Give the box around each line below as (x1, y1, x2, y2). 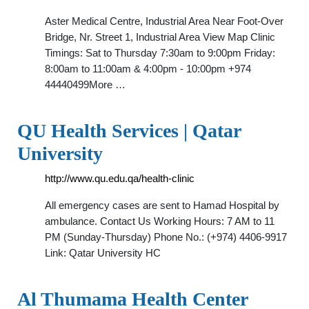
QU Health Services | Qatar (17, 120, 241, 141)
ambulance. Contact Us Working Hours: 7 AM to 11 (45, 215, 275, 227)
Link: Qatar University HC (45, 247, 161, 259)
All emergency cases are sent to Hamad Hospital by (45, 199, 279, 211)
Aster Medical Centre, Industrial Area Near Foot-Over (45, 15, 283, 27)
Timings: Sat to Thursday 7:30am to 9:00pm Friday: (45, 47, 275, 59)
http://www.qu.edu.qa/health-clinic (45, 172, 195, 184)
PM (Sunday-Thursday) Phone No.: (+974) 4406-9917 (45, 231, 287, 243)
